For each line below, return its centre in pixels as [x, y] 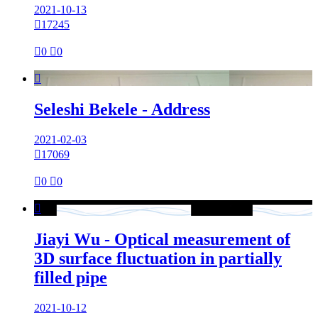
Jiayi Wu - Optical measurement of [162, 240]
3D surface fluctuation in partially [158, 259]
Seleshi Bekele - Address [122, 110]
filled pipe [71, 278]
